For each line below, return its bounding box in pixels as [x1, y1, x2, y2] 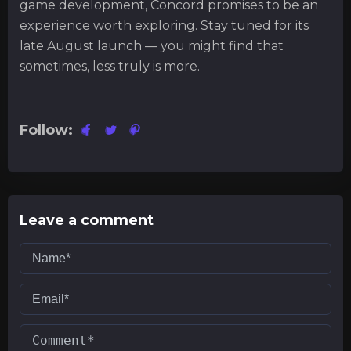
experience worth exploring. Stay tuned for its [20, 18, 309, 33]
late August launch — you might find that [20, 38, 284, 53]
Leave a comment [20, 212, 154, 229]
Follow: [20, 121, 73, 139]
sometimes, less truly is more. [20, 59, 200, 74]
